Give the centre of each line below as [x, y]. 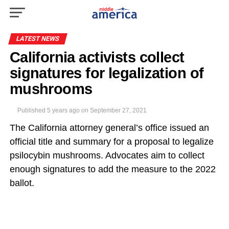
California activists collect [97, 57]
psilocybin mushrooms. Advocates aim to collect [107, 155]
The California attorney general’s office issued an [109, 128]
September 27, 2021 [118, 110]
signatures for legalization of [107, 73]
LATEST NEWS [38, 39]
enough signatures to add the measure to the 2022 [112, 169]
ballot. [22, 183]
